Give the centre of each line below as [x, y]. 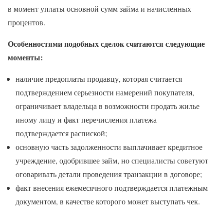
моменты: [25, 57]
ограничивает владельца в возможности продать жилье [108, 106]
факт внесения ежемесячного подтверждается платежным [112, 188]
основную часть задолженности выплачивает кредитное [109, 147]
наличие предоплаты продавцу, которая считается [99, 79]
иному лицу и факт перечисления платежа [86, 120]
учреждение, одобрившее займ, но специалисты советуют [112, 161]
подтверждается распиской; [61, 133]
